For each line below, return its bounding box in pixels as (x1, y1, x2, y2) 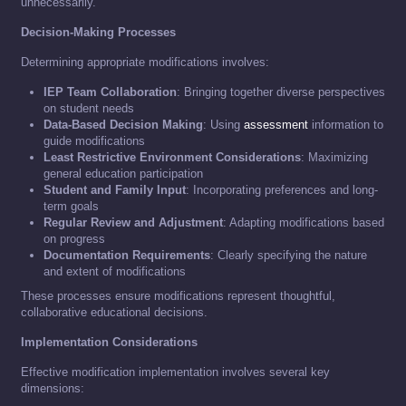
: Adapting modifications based (223, 216, 384, 230)
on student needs (43, 101, 134, 116)
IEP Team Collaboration (43, 85, 177, 100)
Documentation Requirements (43, 248, 210, 263)
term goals (43, 199, 99, 214)
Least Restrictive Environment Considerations (43, 150, 301, 165)
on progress (43, 232, 105, 246)
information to (308, 118, 383, 132)
